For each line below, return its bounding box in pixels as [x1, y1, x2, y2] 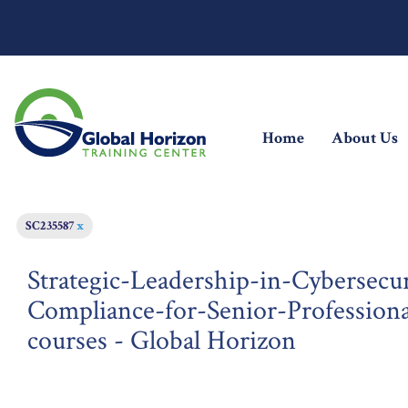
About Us [331, 127, 398, 148]
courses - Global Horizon [27, 323, 296, 359]
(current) [303, 127, 367, 148]
